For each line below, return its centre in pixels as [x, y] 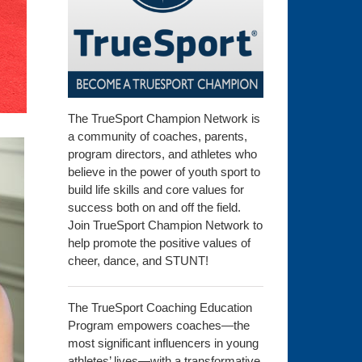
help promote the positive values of [159, 243]
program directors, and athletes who [162, 154]
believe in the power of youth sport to [164, 172]
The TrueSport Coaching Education [160, 308]
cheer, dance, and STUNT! [138, 261]
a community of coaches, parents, [157, 137]
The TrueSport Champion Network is [164, 119]
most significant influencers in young [163, 343]
